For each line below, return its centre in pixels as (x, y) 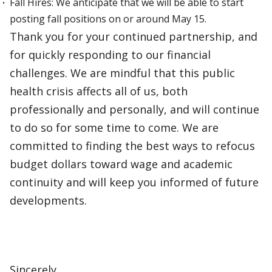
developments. (48, 200)
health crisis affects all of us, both (99, 91)
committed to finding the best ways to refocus (132, 146)
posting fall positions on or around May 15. (108, 19)
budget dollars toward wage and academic (121, 164)
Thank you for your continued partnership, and (134, 36)
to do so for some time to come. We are (114, 127)
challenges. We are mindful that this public (122, 73)
